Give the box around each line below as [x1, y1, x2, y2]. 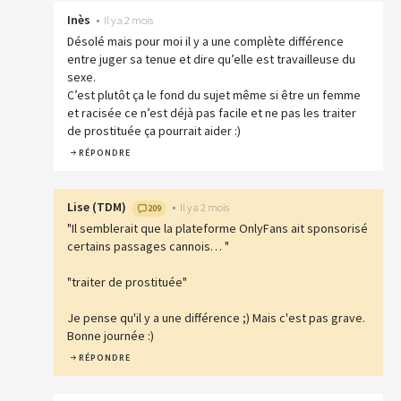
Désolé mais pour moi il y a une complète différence [67, 33, 344, 50]
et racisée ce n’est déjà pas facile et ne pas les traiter [67, 105, 356, 122]
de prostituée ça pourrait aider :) [67, 123, 241, 140]
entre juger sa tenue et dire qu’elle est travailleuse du [67, 51, 355, 68]
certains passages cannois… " [67, 238, 229, 255]
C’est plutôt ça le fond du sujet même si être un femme [67, 87, 361, 104]
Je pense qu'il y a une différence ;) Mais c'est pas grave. [67, 310, 365, 327]
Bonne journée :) [67, 328, 154, 345]
